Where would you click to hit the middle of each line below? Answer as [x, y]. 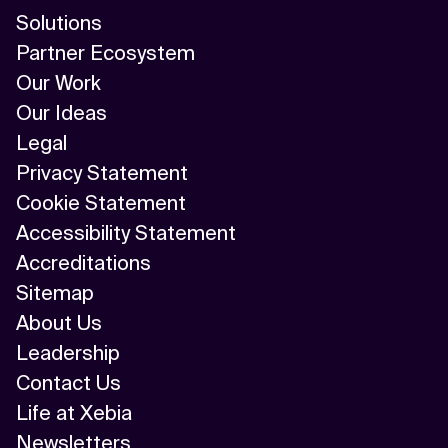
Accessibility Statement [126, 233]
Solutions [59, 23]
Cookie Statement [101, 203]
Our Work [58, 83]
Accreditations [83, 263]
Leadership [68, 353]
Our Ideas [61, 113]
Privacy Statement [102, 173]
